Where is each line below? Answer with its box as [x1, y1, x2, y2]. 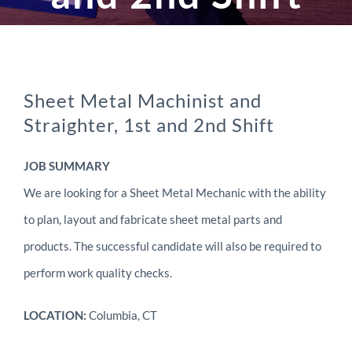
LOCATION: [23, 308, 86, 322]
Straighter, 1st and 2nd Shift [23, 113, 274, 136]
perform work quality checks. [23, 266, 172, 280]
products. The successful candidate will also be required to [23, 239, 321, 253]
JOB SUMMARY [23, 159, 110, 173]
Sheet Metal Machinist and [23, 89, 262, 112]
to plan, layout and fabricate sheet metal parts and [23, 212, 282, 226]
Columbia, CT [86, 308, 157, 322]
